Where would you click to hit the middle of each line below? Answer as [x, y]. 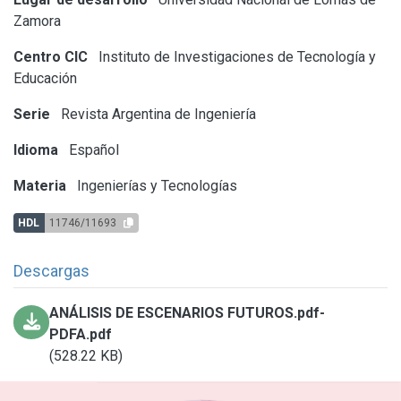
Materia [40, 185]
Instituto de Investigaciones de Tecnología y [235, 56]
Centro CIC [51, 56]
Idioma [36, 149]
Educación [45, 78]
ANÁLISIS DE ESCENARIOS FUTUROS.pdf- [188, 312]
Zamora [37, 21]
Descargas [51, 270]
